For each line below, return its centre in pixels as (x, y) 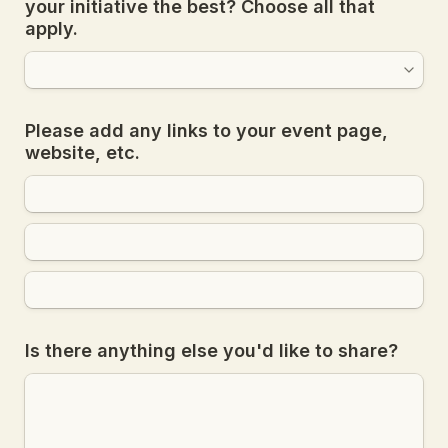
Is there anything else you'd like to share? (211, 350)
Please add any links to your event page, (206, 130)
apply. (51, 28)
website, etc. (82, 152)
